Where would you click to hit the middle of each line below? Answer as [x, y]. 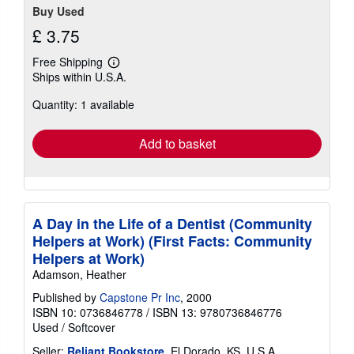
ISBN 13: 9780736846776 [217, 313]
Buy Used [58, 11]
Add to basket [177, 144]
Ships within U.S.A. [79, 77]
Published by [66, 298]
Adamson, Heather [79, 275]
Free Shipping [68, 62]
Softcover [92, 328]
